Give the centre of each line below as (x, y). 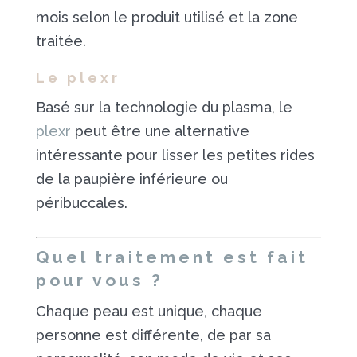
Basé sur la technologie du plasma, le (164, 107)
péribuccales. (81, 203)
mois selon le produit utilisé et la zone (167, 17)
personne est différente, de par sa (153, 335)
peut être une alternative (160, 131)
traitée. (61, 41)
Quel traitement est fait (172, 257)
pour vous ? (99, 280)
